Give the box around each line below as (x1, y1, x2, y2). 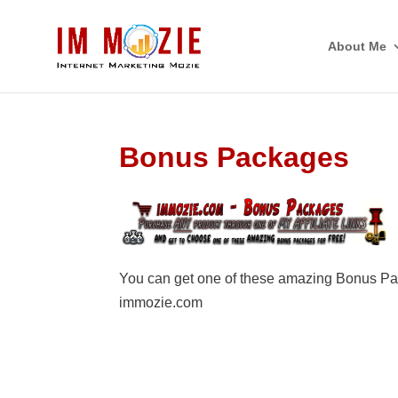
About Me (328, 39, 386, 53)
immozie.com (119, 295, 203, 310)
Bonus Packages (119, 141, 350, 173)
